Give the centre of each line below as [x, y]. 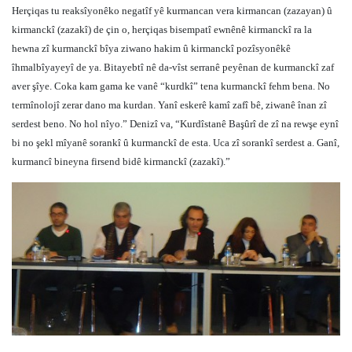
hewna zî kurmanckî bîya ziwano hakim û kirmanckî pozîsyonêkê [151, 48]
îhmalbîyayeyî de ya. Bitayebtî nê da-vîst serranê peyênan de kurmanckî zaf [173, 67]
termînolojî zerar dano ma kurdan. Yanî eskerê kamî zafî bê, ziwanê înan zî [169, 104]
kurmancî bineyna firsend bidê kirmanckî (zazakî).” [121, 161]
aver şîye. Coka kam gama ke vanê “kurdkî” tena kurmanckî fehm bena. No [171, 86]
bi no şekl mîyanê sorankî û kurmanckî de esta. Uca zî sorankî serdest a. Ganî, [176, 142]
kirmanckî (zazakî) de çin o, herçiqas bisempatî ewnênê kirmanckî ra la [162, 29]
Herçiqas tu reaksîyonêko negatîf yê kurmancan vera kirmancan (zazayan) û [172, 10]
